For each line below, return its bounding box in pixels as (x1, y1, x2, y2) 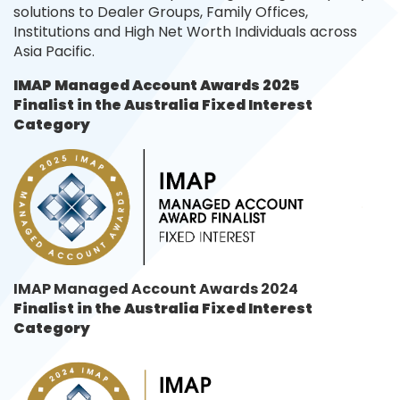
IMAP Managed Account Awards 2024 (13, 279, 298, 300)
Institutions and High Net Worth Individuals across (13, 21, 357, 42)
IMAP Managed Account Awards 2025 (13, 75, 302, 96)
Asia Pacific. (13, 41, 95, 62)
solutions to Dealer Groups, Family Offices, (13, 2, 308, 22)
